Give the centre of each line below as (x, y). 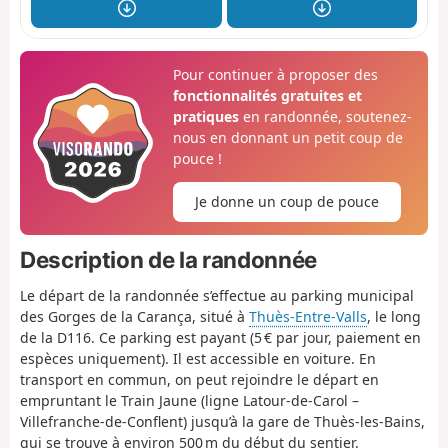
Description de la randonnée (168, 260)
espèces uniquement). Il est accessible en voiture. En (198, 358)
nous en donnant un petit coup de (287, 138)
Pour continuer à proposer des (275, 75)
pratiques (205, 117)
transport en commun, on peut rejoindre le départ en (199, 379)
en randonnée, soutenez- (325, 117)
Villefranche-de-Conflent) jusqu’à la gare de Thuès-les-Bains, (222, 421)
